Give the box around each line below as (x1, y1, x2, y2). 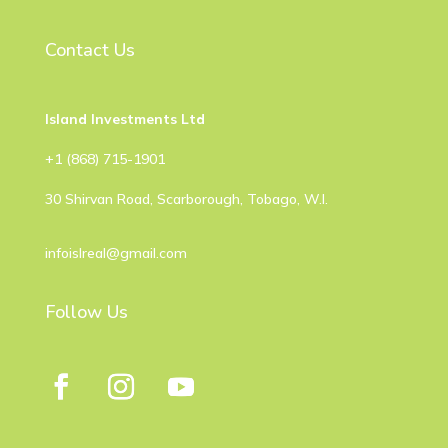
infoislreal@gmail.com (44, 244, 187, 263)
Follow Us (44, 300, 128, 325)
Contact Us (44, 38, 135, 63)
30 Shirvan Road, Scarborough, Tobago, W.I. (44, 190, 328, 209)
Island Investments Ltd (44, 110, 205, 129)
